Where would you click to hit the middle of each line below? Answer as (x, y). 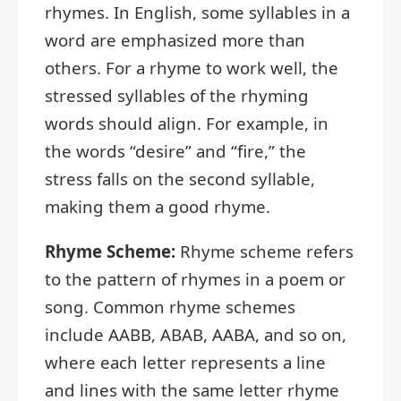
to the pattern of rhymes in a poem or (195, 278)
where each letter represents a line (185, 362)
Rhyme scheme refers (264, 251)
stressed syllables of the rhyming (177, 95)
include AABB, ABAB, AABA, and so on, (196, 334)
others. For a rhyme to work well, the (192, 68)
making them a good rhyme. (158, 206)
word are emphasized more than (175, 40)
